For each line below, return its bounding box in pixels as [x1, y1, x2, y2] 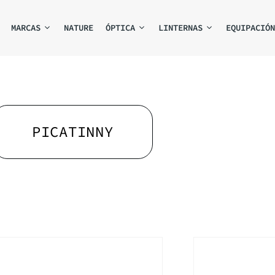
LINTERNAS [158, 22, 203, 34]
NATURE [64, 22, 93, 34]
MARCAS [11, 22, 41, 34]
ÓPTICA [106, 22, 135, 34]
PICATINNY [32, 122, 114, 142]
